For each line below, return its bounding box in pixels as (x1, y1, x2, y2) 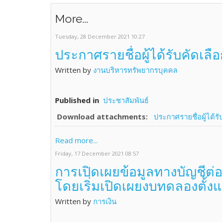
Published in (55, 95, 99, 105)
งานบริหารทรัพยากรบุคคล (93, 65, 177, 75)
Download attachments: (57, 111, 148, 121)
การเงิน (93, 196, 116, 206)
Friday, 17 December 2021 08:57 (55, 150, 139, 157)
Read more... (55, 135, 98, 145)
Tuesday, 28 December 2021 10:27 (55, 33, 145, 40)
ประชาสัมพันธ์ (103, 95, 149, 105)
